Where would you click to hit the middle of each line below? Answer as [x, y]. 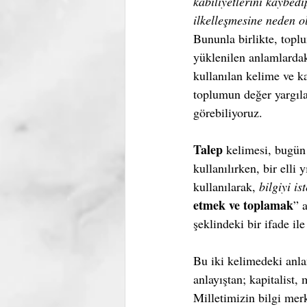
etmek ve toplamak [243, 205]
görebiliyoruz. [228, 112]
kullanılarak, [226, 186]
